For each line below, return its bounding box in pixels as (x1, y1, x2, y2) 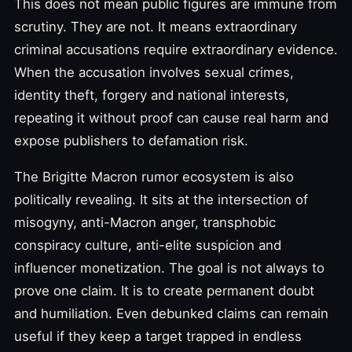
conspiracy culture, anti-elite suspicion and (14, 236, 281, 253)
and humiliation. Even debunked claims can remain (14, 305, 328, 321)
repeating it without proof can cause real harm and (14, 110, 328, 126)
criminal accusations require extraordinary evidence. (14, 42, 338, 58)
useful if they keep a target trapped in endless (14, 328, 302, 344)
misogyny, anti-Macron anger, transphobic (14, 214, 276, 230)
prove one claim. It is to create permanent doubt (14, 282, 314, 299)
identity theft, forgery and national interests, (14, 87, 289, 104)
